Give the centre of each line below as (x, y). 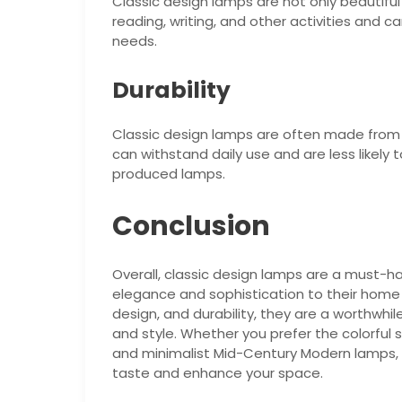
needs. (134, 41)
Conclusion (191, 227)
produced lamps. (168, 174)
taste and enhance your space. (217, 373)
